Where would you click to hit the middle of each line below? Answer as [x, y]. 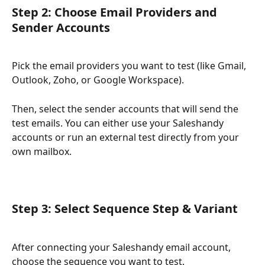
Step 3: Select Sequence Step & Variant [125, 209]
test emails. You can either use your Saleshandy [119, 123]
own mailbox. [42, 151]
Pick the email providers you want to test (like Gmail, [130, 66]
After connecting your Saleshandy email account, [122, 247]
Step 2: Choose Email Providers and [116, 12]
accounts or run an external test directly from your [127, 137]
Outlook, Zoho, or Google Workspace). [98, 80]
